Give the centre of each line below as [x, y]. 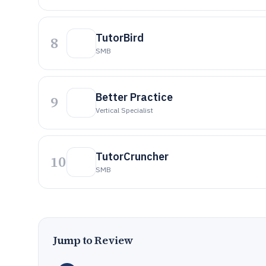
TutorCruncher [132, 156]
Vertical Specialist [124, 110]
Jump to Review [93, 240]
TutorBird [120, 38]
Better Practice [134, 97]
